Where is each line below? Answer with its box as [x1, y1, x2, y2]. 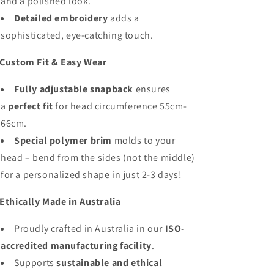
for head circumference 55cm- [53, 100, 187, 113]
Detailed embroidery [14, 12, 108, 24]
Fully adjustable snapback [14, 83, 133, 95]
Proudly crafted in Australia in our [14, 222, 163, 235]
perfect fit [8, 100, 53, 113]
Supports [14, 256, 54, 269]
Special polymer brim [14, 134, 112, 147]
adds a [108, 12, 139, 24]
